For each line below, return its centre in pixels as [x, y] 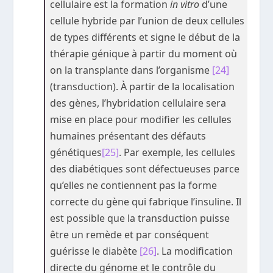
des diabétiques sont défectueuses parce [145, 169]
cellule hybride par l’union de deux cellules [147, 21]
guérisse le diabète [95, 251]
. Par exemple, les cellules [177, 153]
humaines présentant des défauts [128, 136]
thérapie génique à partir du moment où [144, 54]
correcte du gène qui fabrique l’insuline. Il [146, 202]
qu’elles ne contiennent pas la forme [134, 186]
